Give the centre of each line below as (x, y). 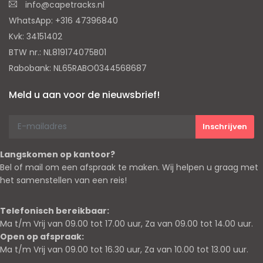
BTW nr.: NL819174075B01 (58, 52)
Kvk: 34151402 (36, 36)
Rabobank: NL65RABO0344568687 (78, 68)
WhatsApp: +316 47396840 (63, 20)
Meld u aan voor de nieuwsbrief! (84, 95)
